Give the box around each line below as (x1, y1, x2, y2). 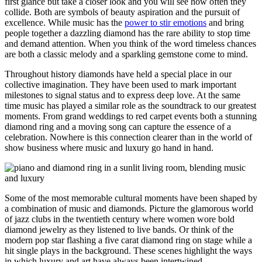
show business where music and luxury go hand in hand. (5, 143, 213, 153)
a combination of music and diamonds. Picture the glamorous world (5, 204, 253, 214)
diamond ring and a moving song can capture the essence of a (5, 122, 231, 132)
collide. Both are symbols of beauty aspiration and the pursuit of (5, 7, 240, 18)
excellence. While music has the (5, 18, 125, 28)
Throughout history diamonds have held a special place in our (5, 69, 232, 80)
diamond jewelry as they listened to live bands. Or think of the (5, 225, 233, 235)
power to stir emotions (125, 18, 206, 28)
